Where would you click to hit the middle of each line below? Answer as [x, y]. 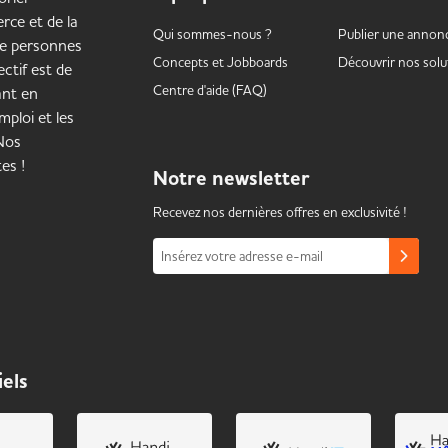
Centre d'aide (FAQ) [209, 90]
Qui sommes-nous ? [212, 34]
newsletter [260, 178]
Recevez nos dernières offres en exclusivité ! [279, 212]
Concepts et [189, 62]
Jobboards [257, 62]
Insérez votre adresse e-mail [241, 256]
